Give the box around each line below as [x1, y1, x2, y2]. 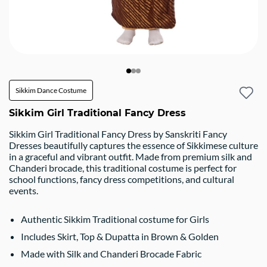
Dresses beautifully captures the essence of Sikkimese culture [9, 139, 258, 151]
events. [9, 185, 38, 196]
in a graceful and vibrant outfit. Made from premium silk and [9, 151, 252, 162]
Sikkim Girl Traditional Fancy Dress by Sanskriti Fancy [9, 128, 227, 139]
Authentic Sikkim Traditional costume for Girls [21, 213, 209, 225]
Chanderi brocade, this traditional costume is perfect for [9, 162, 237, 173]
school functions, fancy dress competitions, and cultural [9, 173, 234, 185]
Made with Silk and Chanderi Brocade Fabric [21, 248, 201, 259]
